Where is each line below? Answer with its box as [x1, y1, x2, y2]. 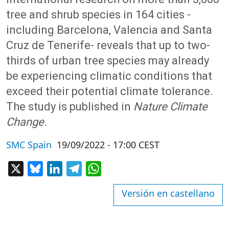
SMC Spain [6, 139, 52, 151]
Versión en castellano [122, 187, 215, 200]
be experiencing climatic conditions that [6, 70, 212, 82]
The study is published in [6, 100, 133, 113]
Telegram [82, 162, 118, 174]
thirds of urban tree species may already [6, 54, 209, 67]
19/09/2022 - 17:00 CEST [57, 139, 159, 151]
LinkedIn [62, 162, 96, 174]
